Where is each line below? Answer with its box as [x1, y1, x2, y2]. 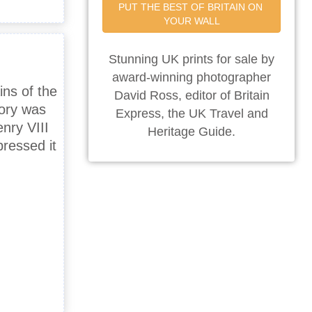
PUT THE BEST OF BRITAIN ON [118, 1, 263, 13]
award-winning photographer [112, 70, 271, 85]
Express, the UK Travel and [115, 107, 268, 121]
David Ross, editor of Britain [114, 88, 270, 103]
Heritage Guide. [148, 125, 235, 139]
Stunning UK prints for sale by [109, 52, 274, 67]
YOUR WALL [163, 15, 220, 27]
